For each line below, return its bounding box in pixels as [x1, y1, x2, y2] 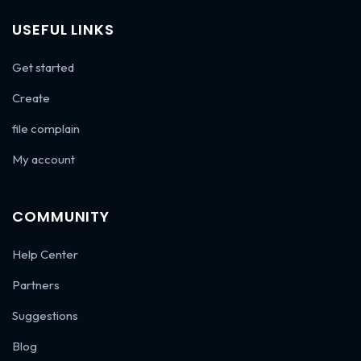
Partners [12, 276, 60, 293]
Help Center [12, 246, 78, 262]
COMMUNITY [12, 205, 110, 226]
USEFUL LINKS [12, 19, 114, 39]
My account [12, 151, 75, 167]
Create [12, 89, 50, 106]
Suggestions [12, 307, 78, 323]
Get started [12, 59, 74, 75]
